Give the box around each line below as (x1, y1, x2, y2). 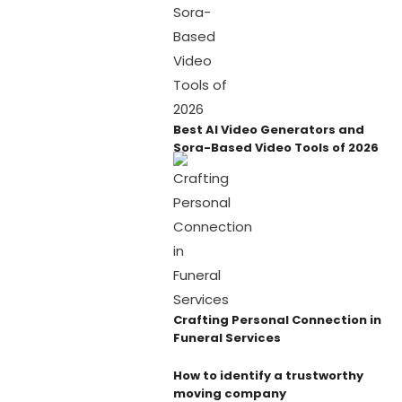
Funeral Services (172, 328, 281, 346)
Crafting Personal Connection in (172, 310, 381, 328)
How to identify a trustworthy (172, 366, 363, 384)
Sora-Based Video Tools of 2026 (172, 138, 379, 156)
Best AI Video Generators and (172, 120, 364, 138)
